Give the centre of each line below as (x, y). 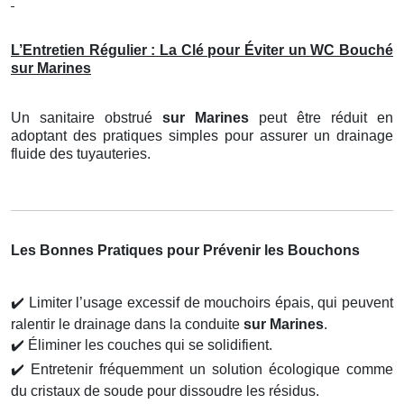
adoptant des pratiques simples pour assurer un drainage (202, 136)
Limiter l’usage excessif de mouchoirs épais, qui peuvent (209, 303)
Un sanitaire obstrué (87, 118)
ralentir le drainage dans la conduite (127, 325)
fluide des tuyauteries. (81, 154)
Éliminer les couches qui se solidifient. (148, 345)
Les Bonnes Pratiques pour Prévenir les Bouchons (185, 251)
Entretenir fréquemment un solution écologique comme (209, 370)
